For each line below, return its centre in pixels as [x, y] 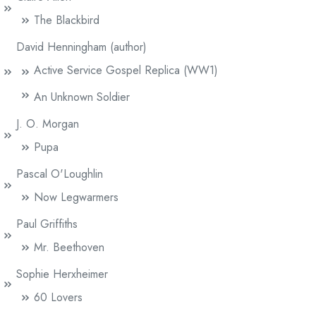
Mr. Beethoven [69, 247]
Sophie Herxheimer [62, 274]
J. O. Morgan [48, 123]
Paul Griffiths [47, 224]
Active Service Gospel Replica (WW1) [126, 70]
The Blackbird [67, 20]
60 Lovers [58, 297]
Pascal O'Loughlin [60, 174]
